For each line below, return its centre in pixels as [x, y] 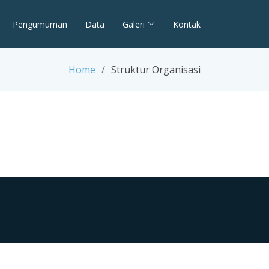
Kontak [187, 24]
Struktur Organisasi [156, 69]
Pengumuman [40, 24]
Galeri [134, 24]
